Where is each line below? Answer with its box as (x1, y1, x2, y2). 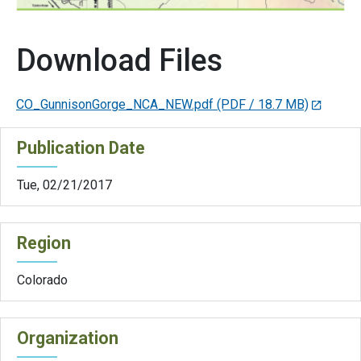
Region (17, 233, 71, 254)
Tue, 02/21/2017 (17, 177, 112, 193)
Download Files (16, 43, 222, 79)
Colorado (17, 272, 68, 288)
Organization (17, 328, 118, 349)
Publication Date (17, 138, 145, 159)
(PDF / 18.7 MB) (217, 97, 309, 113)
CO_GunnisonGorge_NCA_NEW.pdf (16, 97, 214, 113)
